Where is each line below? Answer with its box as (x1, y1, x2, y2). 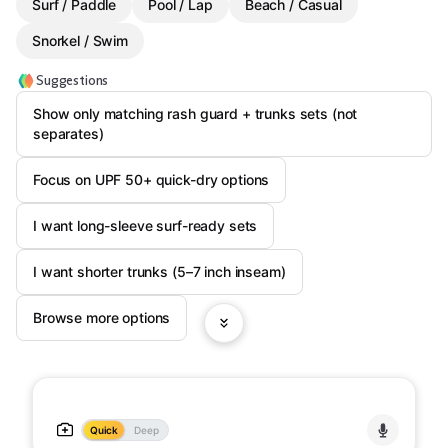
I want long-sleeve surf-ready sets (33, 217, 258, 234)
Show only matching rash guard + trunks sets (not (33, 105, 358, 122)
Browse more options (33, 309, 171, 326)
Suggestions (36, 72, 109, 89)
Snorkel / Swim (32, 32, 129, 49)
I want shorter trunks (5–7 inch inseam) (33, 263, 286, 280)
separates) (33, 125, 104, 142)
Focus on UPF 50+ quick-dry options (33, 171, 270, 188)
